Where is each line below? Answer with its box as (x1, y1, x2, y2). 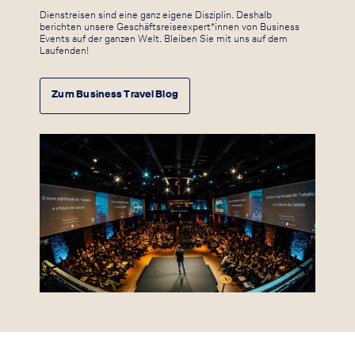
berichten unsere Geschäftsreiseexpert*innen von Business (40, 23, 300, 34)
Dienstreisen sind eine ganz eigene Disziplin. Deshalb (40, 11, 272, 22)
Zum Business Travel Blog (52, 90, 179, 101)
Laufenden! (40, 47, 89, 58)
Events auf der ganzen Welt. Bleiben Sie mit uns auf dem (40, 35, 288, 46)
